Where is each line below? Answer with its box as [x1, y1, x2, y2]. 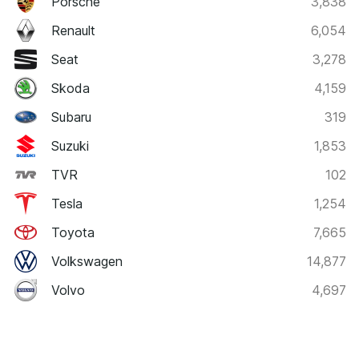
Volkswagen [51, 253, 123, 270]
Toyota [51, 224, 95, 241]
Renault [51, 22, 95, 39]
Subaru [51, 109, 91, 126]
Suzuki [51, 138, 89, 155]
